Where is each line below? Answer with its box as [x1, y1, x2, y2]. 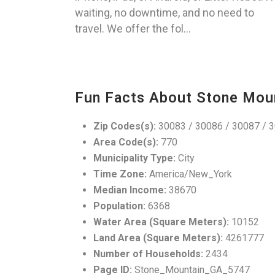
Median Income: [93, 184, 166, 196]
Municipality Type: [93, 152, 176, 165]
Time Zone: [93, 168, 147, 180]
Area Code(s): [93, 136, 158, 149]
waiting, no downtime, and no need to [75, 6, 254, 20]
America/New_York [147, 168, 232, 180]
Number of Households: [93, 248, 203, 260]
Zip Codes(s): [93, 120, 156, 133]
